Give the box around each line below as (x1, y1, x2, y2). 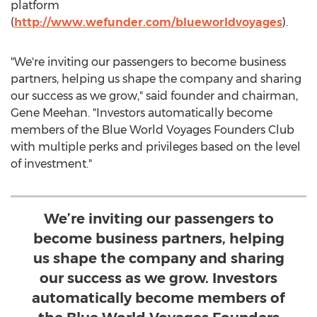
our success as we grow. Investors (40, 270, 277, 287)
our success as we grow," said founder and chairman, (11, 89, 298, 103)
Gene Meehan (11, 106, 88, 120)
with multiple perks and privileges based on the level (11, 140, 301, 154)
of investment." (11, 157, 92, 171)
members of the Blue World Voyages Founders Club (11, 123, 294, 137)
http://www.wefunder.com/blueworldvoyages (14, 16, 282, 29)
